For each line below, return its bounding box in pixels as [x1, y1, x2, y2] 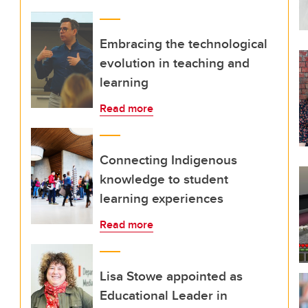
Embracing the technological [100, 34, 267, 53]
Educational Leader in [100, 285, 228, 305]
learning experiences [100, 188, 223, 208]
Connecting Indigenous [100, 150, 237, 169]
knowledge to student [100, 169, 228, 188]
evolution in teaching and [100, 53, 250, 72]
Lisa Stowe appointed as [100, 266, 243, 285]
